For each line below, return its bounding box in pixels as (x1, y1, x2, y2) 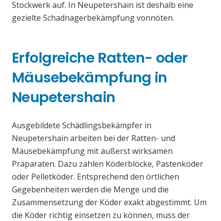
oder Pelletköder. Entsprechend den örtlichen (12, 171, 179, 183)
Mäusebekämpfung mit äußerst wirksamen (12, 146, 173, 157)
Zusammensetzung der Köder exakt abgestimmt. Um (12, 197, 207, 208)
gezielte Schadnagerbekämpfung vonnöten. (12, 12, 174, 24)
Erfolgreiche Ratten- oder (12, 48, 188, 68)
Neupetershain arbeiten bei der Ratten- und (12, 133, 175, 144)
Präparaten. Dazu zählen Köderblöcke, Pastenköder (12, 158, 203, 170)
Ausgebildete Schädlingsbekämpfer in (12, 120, 151, 131)
